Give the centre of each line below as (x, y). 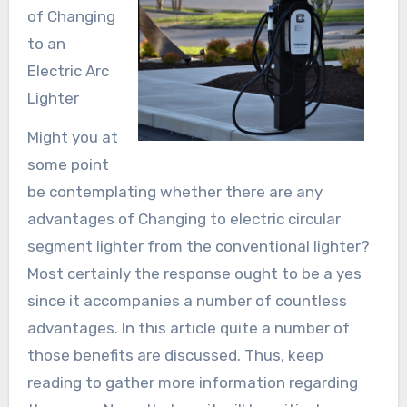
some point (68, 164)
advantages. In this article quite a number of (188, 328)
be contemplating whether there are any (174, 191)
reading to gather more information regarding (192, 382)
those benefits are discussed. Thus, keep (175, 355)
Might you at (72, 137)
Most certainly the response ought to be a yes (194, 273)
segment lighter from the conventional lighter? (198, 246)
